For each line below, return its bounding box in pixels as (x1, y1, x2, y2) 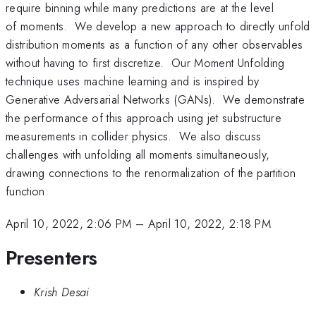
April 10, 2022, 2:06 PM (6, 215, 132, 233)
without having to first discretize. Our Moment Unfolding (6, 54, 285, 71)
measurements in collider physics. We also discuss (6, 127, 262, 145)
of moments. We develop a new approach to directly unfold (6, 17, 310, 35)
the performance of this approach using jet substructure (6, 109, 282, 126)
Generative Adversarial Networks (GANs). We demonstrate (6, 90, 305, 108)
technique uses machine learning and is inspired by (6, 72, 260, 90)
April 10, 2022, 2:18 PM (147, 215, 272, 233)
